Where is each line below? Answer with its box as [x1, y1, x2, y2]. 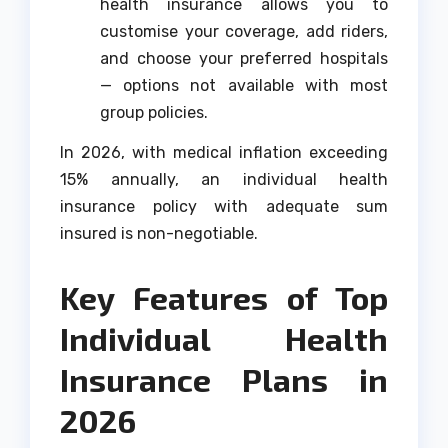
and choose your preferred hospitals [100, 49, 388, 69]
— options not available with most [100, 76, 388, 96]
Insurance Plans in [60, 360, 388, 399]
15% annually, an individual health [60, 170, 388, 190]
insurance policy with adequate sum [60, 197, 388, 217]
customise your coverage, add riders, [100, 22, 388, 42]
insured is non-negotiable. [60, 224, 258, 244]
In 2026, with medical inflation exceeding [60, 143, 388, 163]
